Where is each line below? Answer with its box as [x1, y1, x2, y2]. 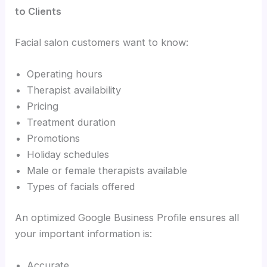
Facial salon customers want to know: [15, 36, 189, 49]
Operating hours [27, 68, 103, 80]
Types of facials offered [27, 181, 135, 193]
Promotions [27, 132, 80, 145]
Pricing [27, 100, 59, 113]
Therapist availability [27, 84, 122, 97]
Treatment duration [27, 116, 116, 129]
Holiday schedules [27, 148, 110, 161]
